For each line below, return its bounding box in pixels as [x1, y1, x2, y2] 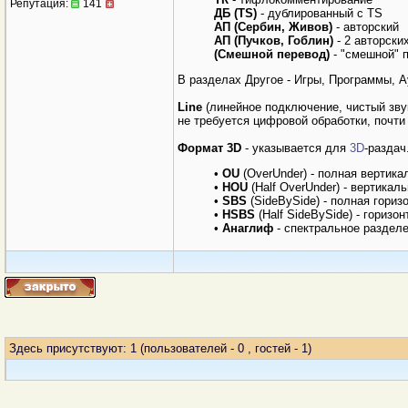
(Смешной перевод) [214, 47, 330, 61]
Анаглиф [222, 221, 273, 235]
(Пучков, [234, 34, 288, 47]
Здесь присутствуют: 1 [9, 342, 140, 355]
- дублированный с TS [257, 6, 382, 20]
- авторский [332, 20, 399, 34]
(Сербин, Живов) [234, 20, 332, 34]
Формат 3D [178, 141, 241, 155]
